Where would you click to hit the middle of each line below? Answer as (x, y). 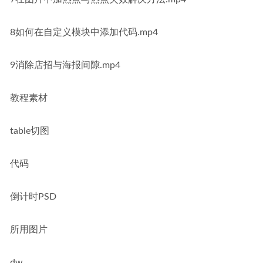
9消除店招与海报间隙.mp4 (65, 65)
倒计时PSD (33, 197)
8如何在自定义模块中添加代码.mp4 (84, 32)
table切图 (30, 131)
